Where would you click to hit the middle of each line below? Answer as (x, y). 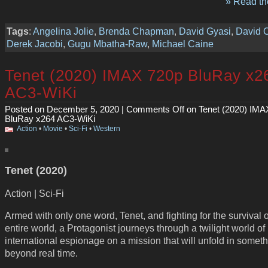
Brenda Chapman (136, 31)
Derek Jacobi (35, 43)
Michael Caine (183, 43)
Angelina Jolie (63, 31)
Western (107, 129)
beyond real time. (41, 253)
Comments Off (155, 110)
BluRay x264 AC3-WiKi (50, 119)
